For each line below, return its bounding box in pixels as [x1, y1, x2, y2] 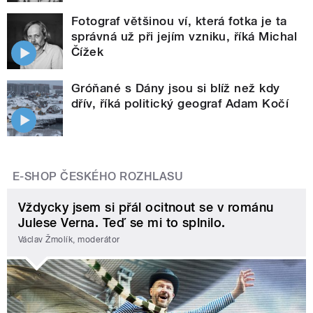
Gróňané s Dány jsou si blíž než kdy [71, 81, 280, 96]
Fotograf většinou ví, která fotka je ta [71, 14, 287, 29]
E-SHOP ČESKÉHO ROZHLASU [13, 170, 184, 184]
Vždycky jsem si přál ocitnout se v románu [18, 200, 274, 215]
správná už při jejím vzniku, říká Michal [71, 29, 298, 44]
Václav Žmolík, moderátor [18, 234, 120, 245]
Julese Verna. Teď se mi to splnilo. [18, 215, 226, 231]
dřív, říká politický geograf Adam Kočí [71, 96, 289, 111]
